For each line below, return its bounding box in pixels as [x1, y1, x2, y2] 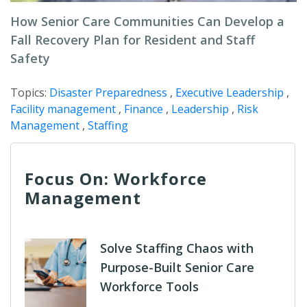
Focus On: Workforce [25, 167, 207, 190]
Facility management [10, 101, 116, 116]
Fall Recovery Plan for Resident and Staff [10, 32, 255, 48]
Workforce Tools [100, 278, 199, 295]
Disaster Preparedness [49, 85, 167, 100]
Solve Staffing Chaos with [100, 240, 254, 256]
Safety [10, 50, 50, 66]
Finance [124, 101, 163, 116]
